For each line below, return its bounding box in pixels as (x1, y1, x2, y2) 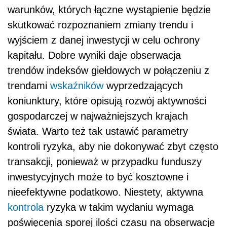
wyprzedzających (103, 80, 183, 91)
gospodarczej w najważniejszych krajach (8, 110, 188, 122)
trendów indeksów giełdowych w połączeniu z (8, 64, 209, 76)
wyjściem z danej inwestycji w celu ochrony (8, 34, 200, 46)
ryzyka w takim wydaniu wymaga (44, 201, 194, 213)
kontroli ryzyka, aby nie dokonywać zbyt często (8, 140, 218, 152)
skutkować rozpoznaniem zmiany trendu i (8, 19, 193, 30)
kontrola (8, 201, 44, 213)
